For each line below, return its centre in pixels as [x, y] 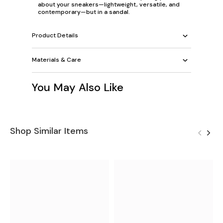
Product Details [55, 36]
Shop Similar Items [49, 131]
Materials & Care [56, 60]
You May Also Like [78, 87]
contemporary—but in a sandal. [84, 12]
